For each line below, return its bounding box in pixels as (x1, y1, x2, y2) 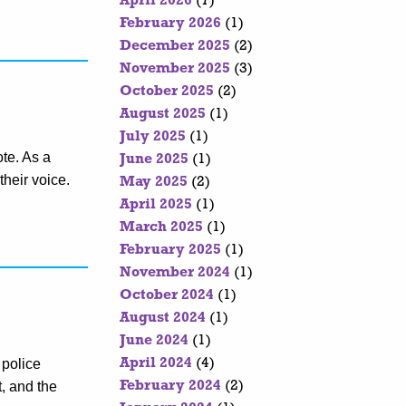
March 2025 (120, 220, 203, 236)
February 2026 (120, 16, 221, 32)
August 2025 (120, 107, 206, 122)
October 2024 (120, 288, 214, 304)
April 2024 (120, 356, 192, 372)
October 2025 (120, 84, 214, 100)
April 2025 (120, 198, 192, 213)
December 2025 (120, 39, 230, 54)
